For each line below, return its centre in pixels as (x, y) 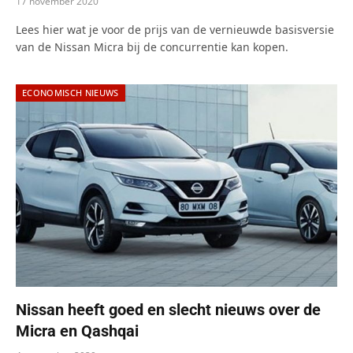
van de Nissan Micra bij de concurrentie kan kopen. (152, 47)
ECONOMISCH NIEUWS (71, 93)
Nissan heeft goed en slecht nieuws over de (168, 310)
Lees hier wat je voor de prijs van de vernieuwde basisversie (175, 30)
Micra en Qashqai (77, 331)
